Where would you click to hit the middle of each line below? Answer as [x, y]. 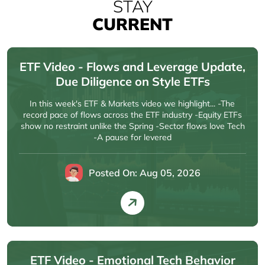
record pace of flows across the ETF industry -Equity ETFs [132, 115]
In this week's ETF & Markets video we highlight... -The [132, 104]
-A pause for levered [132, 137]
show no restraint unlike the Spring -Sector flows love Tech [132, 126]
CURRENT [132, 24]
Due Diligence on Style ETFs [132, 81]
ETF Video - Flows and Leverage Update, [132, 67]
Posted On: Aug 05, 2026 [144, 173]
